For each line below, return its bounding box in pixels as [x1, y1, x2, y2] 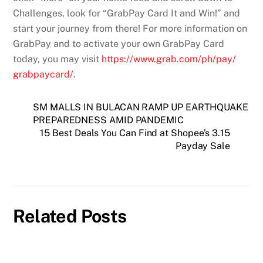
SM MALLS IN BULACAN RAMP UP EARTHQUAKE [33, 101, 248, 113]
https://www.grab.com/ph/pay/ [102, 53, 237, 65]
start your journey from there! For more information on [13, 22, 248, 34]
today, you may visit [13, 53, 102, 65]
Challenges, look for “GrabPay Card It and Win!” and [13, 7, 241, 19]
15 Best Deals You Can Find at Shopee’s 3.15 [40, 127, 230, 139]
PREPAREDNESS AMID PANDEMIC [33, 114, 184, 126]
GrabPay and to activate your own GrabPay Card [13, 38, 225, 49]
